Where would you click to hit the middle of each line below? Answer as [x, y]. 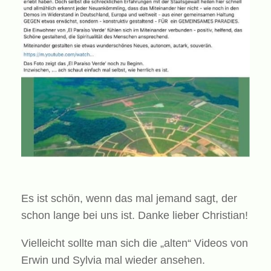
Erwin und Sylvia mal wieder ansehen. [113, 260]
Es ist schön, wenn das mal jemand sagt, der [129, 199]
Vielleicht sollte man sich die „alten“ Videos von [135, 243]
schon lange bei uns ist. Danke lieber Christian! [135, 216]
